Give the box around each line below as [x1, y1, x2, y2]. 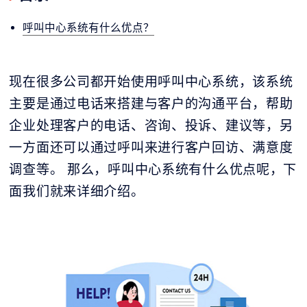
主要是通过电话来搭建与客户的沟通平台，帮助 [9, 94, 293, 112]
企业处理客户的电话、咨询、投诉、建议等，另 [9, 116, 293, 134]
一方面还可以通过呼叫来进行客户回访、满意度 [9, 138, 293, 156]
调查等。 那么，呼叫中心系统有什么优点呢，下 [9, 160, 297, 178]
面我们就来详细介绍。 [9, 182, 145, 200]
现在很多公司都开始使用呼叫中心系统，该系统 [9, 72, 293, 90]
